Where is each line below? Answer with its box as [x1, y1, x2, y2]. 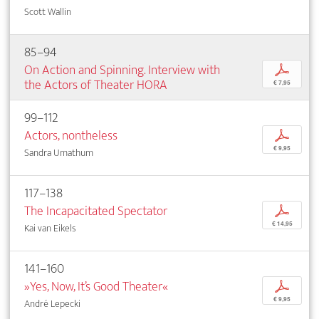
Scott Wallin [24, 3, 71, 20]
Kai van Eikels [24, 219, 76, 236]
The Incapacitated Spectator [24, 199, 167, 222]
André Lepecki [24, 295, 80, 312]
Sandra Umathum [24, 144, 93, 161]
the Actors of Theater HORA [24, 73, 167, 96]
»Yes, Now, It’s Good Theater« [24, 275, 168, 298]
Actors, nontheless [24, 124, 117, 147]
